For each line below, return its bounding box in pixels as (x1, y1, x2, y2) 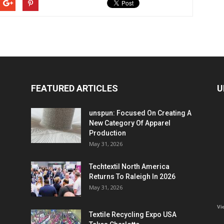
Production (89, 129, 126, 137)
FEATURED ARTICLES (31, 83, 118, 93)
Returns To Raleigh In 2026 (89, 172, 175, 180)
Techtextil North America (89, 162, 169, 170)
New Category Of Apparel (89, 119, 170, 127)
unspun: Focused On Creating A (89, 109, 191, 117)
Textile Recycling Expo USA (89, 210, 176, 218)
